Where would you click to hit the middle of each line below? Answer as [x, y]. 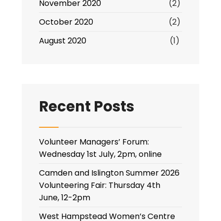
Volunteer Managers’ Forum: [94, 142]
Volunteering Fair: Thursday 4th [100, 185]
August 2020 [63, 41]
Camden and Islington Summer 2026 [109, 173]
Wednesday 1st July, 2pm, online [100, 154]
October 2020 [66, 22]
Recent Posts [87, 106]
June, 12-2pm [65, 198]
